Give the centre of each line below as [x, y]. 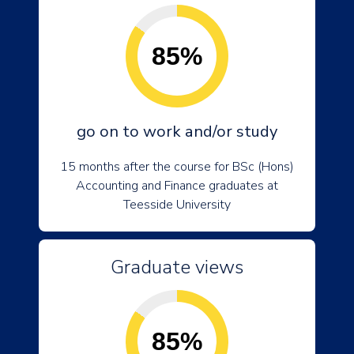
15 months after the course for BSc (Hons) [177, 167]
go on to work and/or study [177, 132]
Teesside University [177, 205]
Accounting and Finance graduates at [177, 186]
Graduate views [177, 267]
